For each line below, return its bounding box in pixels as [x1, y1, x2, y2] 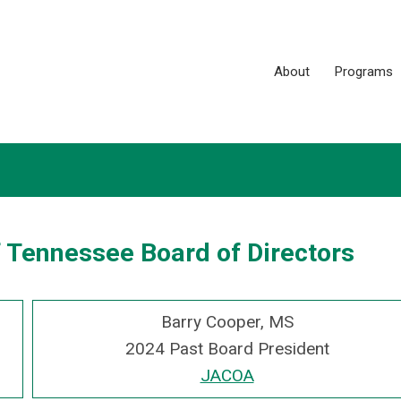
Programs [335, 64, 393, 80]
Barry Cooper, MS [160, 311, 294, 332]
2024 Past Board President [124, 338, 329, 359]
